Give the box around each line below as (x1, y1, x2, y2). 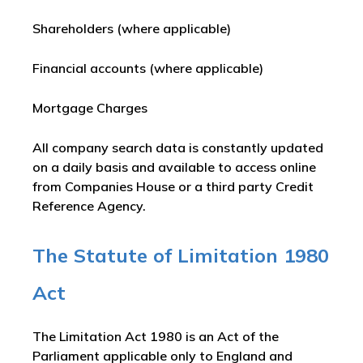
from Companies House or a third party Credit (32, 178, 314, 194)
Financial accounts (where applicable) (32, 60, 263, 76)
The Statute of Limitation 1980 (32, 243, 329, 267)
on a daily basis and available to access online (32, 159, 316, 175)
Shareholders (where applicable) (32, 20, 231, 36)
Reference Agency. (32, 198, 146, 214)
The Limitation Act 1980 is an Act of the (32, 328, 279, 344)
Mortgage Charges (32, 100, 147, 116)
